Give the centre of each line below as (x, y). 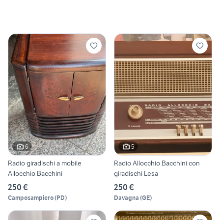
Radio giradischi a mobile (45, 163)
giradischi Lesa (136, 174)
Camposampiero (31, 198)
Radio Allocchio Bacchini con (157, 163)
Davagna (126, 198)
